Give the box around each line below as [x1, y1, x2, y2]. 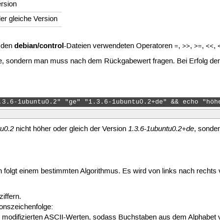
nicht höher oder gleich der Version [14, 125, 129, 134]
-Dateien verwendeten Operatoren [64, 42, 175, 51]
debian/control [14, 41, 64, 51]
